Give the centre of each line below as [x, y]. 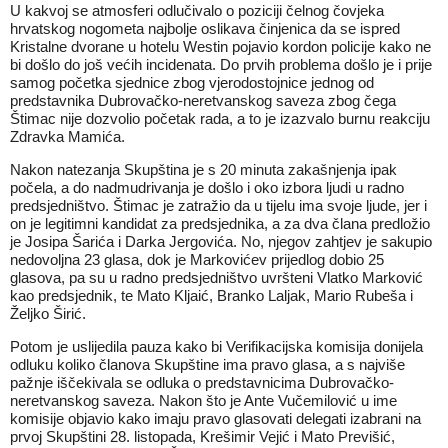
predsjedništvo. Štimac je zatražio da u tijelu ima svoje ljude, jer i [218, 205]
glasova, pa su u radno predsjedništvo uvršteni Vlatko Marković [216, 277]
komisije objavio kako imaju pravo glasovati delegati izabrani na [215, 418]
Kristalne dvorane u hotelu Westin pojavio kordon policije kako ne [220, 46]
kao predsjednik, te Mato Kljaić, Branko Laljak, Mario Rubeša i [211, 295]
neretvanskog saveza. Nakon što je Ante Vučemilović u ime [203, 400]
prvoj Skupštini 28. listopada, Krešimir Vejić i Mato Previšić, [202, 436]
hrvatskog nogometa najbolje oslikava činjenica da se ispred [205, 28]
